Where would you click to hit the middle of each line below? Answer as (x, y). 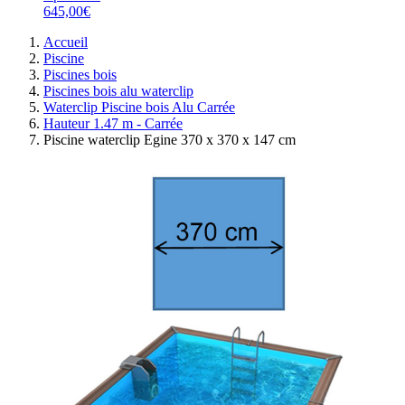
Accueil (66, 42)
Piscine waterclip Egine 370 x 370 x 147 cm (170, 140)
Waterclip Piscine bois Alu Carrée (139, 107)
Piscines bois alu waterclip (118, 91)
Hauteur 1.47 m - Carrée (113, 123)
